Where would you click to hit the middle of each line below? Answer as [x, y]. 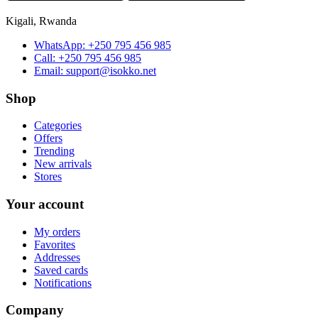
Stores [48, 177]
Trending [54, 151]
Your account [45, 204]
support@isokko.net [111, 70]
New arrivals [63, 164]
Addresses [57, 257]
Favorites [55, 244]
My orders [57, 231]
